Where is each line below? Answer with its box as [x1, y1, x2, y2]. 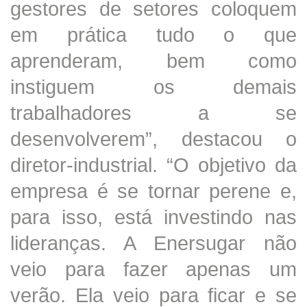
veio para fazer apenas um [10, 257, 297, 280]
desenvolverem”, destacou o [10, 127, 297, 150]
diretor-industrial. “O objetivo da [10, 153, 297, 176]
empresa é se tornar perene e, [10, 179, 297, 202]
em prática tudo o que [10, 23, 297, 46]
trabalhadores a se [10, 101, 297, 124]
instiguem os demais [10, 75, 297, 98]
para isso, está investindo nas [10, 205, 297, 228]
